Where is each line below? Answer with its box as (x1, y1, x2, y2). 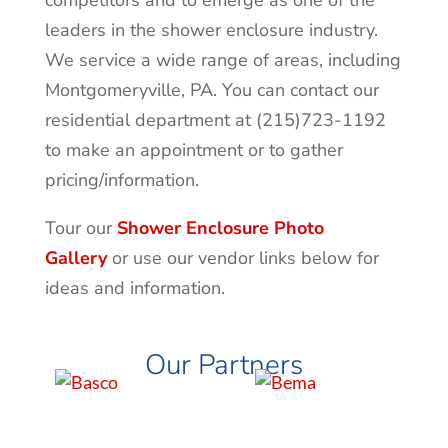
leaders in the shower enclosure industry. (44, 18, 378, 43)
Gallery (44, 246, 107, 271)
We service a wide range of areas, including (44, 48, 401, 73)
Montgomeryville (44, 78, 181, 103)
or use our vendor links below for (106, 246, 379, 271)
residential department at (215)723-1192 (44, 108, 386, 133)
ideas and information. (44, 276, 225, 301)
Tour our (44, 216, 117, 241)
